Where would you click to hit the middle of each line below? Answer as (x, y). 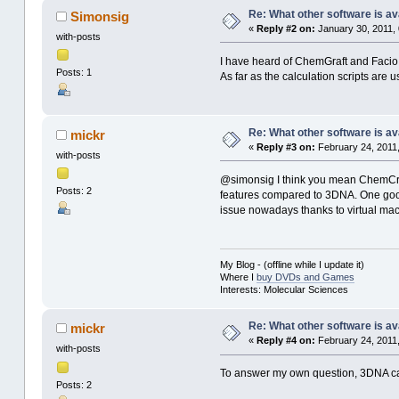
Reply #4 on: (285, 341)
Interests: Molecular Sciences (284, 290)
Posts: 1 (73, 73)
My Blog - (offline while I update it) (292, 265)
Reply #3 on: (285, 147)
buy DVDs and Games (305, 277)
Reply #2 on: (285, 28)
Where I (238, 277)
